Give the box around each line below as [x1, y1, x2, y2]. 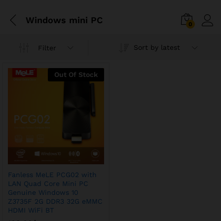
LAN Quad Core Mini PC [8, 179, 88, 187]
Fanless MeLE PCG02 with [8, 170, 97, 179]
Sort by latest [133, 43, 180, 51]
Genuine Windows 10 [8, 188, 78, 196]
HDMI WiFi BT [8, 206, 54, 214]
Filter [38, 43, 57, 52]
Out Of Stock [54, 71, 98, 78]
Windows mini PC [26, 14, 103, 25]
